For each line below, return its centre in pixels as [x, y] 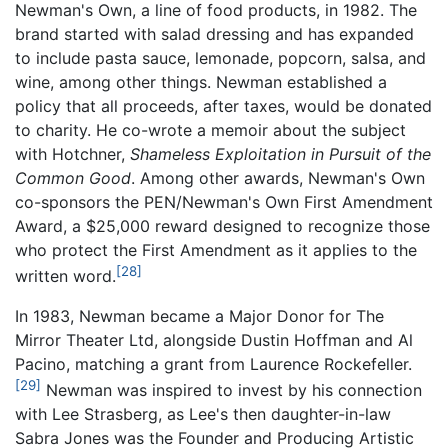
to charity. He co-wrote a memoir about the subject [210, 129]
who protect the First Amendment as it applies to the [216, 249]
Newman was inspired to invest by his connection [231, 390]
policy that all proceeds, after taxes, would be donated [223, 105]
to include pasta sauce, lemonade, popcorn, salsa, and [220, 57]
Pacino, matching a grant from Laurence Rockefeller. [213, 364]
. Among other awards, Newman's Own [278, 177]
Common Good [73, 177]
